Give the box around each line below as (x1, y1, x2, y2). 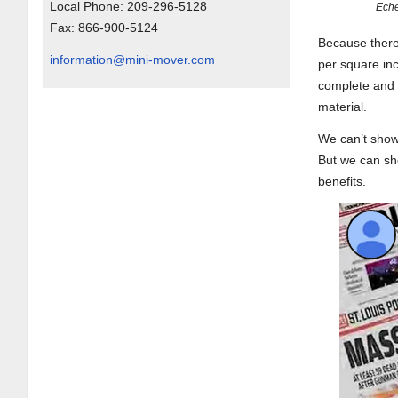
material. (318, 99, 368, 115)
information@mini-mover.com (50, 52, 215, 67)
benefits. (318, 174, 367, 189)
